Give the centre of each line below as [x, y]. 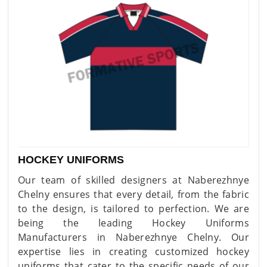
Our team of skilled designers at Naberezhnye [133, 180]
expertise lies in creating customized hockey [133, 251]
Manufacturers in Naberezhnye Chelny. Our [133, 237]
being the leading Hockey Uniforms [133, 223]
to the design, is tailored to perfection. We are [133, 208]
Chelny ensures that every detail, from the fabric [133, 194]
